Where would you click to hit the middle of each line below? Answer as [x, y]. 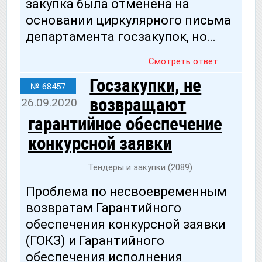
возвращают [138, 105]
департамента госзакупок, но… [120, 36]
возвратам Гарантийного [104, 208]
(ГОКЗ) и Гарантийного [95, 241]
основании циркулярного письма [128, 20]
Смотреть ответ [183, 62]
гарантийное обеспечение [125, 124]
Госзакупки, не [146, 85]
